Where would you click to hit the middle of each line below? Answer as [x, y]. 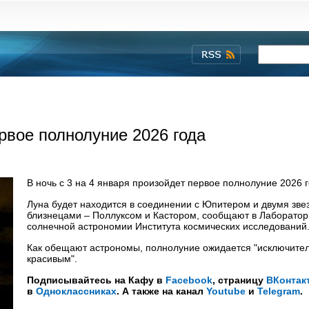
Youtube [226, 291]
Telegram [279, 291]
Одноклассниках [76, 291]
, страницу [239, 280]
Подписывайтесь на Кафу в [96, 280]
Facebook [189, 280]
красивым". [52, 259]
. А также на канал [161, 291]
